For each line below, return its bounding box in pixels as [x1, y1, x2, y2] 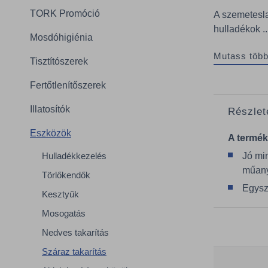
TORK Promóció [30, 8, 100, 19]
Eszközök [30, 128, 71, 138]
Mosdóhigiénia [30, 32, 93, 42]
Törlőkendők [42, 170, 90, 180]
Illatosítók [30, 104, 70, 114]
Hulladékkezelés [42, 151, 106, 161]
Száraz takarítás [42, 246, 106, 257]
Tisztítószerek [30, 56, 88, 66]
